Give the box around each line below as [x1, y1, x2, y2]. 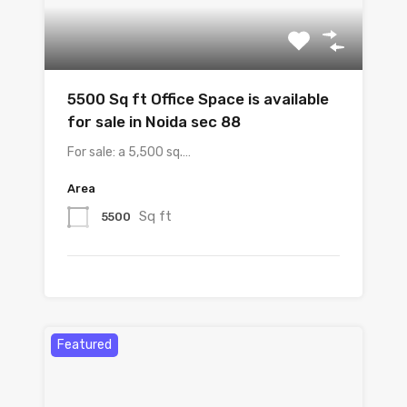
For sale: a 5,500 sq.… [67, 144, 191, 161]
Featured [57, 337, 112, 353]
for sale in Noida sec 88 [67, 113, 241, 132]
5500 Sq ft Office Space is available [67, 90, 329, 109]
